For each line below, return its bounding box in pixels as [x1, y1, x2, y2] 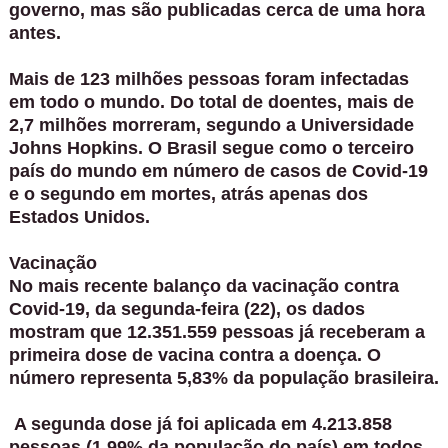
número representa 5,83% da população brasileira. [8, 367, 439, 388]
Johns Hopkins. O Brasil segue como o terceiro [8, 137, 414, 158]
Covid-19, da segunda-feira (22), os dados [8, 298, 365, 319]
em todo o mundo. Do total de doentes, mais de [8, 91, 414, 112]
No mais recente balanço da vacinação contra [8, 275, 399, 296]
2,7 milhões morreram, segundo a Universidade [8, 114, 414, 135]
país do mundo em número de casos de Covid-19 [8, 160, 428, 181]
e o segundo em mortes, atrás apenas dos [8, 183, 368, 204]
